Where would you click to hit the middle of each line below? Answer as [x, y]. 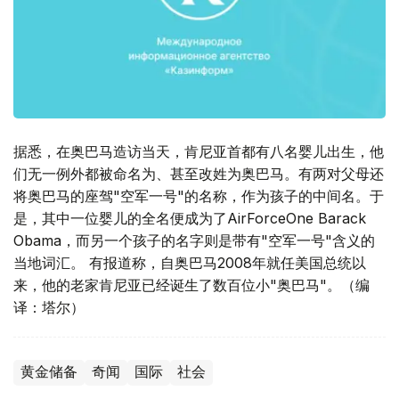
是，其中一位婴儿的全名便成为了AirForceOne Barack [190, 219]
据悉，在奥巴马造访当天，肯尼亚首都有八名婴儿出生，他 [199, 152]
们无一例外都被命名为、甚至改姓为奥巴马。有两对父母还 [199, 174]
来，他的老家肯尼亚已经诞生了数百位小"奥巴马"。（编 [191, 285]
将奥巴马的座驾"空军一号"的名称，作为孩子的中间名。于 [199, 196]
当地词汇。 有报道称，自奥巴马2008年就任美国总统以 [190, 263]
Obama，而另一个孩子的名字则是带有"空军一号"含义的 [194, 241]
